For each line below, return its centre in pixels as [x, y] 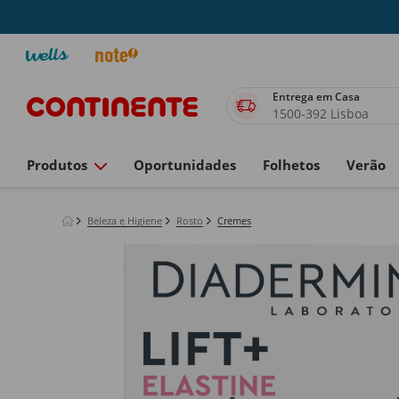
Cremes [234, 220]
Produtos [57, 165]
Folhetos [291, 165]
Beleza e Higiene [125, 220]
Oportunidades [185, 165]
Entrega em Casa [318, 97]
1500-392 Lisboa [321, 114]
